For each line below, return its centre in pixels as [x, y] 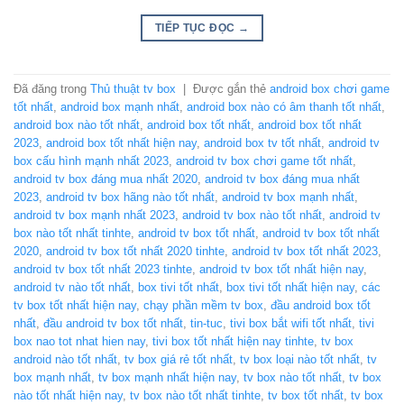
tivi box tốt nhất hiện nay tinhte [233, 342]
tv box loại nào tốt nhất [300, 360]
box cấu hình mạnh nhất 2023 [91, 161]
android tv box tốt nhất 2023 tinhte [103, 270]
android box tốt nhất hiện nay [121, 143]
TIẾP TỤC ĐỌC [196, 28]
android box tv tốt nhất [262, 143]
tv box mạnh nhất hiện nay [167, 378]
